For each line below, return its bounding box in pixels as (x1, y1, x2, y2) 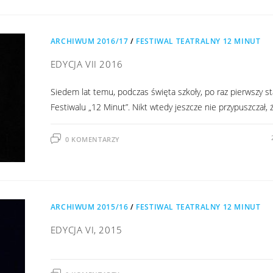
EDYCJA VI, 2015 (50, 223, 122, 236)
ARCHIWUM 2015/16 (50, 201, 129, 212)
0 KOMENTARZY (65, 134, 120, 144)
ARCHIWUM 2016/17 (50, 35, 129, 46)
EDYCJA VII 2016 (50, 57, 123, 70)
